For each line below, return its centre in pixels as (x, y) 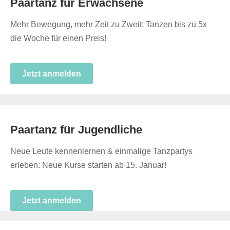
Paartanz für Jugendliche (76, 130)
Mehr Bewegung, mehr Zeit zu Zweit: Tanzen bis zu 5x (109, 24)
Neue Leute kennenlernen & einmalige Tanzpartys (101, 151)
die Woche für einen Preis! (58, 38)
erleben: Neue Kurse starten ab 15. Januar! (88, 165)
